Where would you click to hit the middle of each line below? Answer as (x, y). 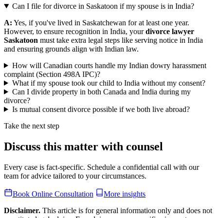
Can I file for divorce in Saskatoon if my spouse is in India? (103, 6)
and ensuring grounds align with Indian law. (71, 49)
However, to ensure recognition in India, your (75, 31)
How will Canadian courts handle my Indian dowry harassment (109, 65)
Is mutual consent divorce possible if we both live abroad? (101, 109)
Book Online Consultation (53, 194)
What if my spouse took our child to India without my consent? (109, 83)
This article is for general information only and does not (126, 211)
